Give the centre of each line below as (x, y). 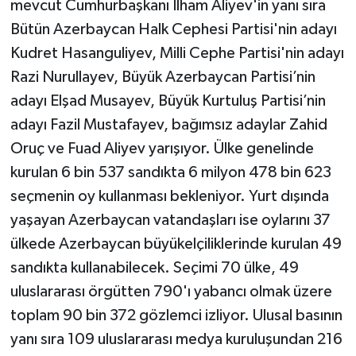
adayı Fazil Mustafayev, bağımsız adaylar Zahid (168, 125)
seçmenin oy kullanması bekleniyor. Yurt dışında (169, 197)
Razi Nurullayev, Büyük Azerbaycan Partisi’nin (163, 77)
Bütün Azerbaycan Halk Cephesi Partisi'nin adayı (173, 30)
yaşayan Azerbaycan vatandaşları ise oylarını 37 (170, 221)
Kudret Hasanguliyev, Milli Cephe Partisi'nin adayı (177, 54)
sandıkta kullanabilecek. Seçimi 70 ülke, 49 (154, 268)
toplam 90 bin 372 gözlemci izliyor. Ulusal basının (176, 316)
